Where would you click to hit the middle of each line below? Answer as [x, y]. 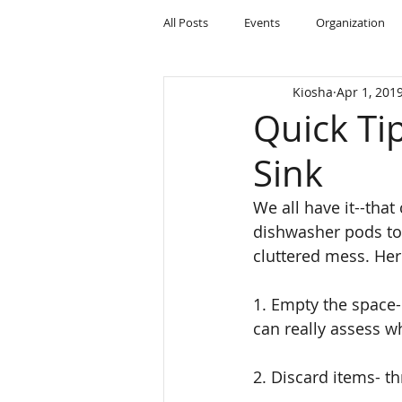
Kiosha [313, 92]
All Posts [186, 22]
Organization [350, 22]
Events [262, 22]
